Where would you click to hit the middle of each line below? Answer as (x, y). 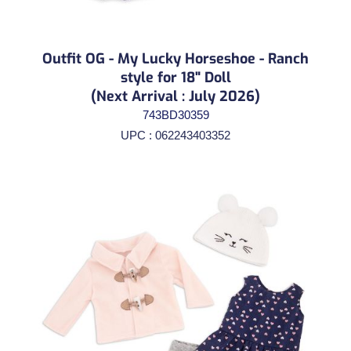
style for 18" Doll (175, 77)
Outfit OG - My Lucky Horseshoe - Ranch (175, 58)
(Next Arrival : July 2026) (175, 96)
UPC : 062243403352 (175, 135)
